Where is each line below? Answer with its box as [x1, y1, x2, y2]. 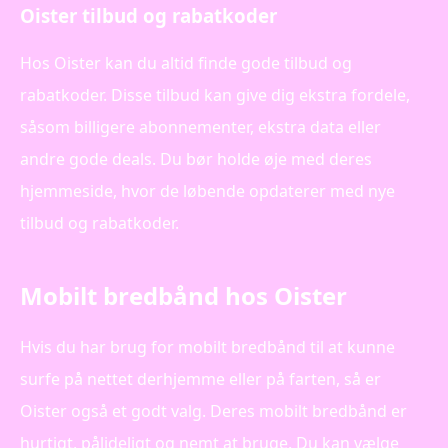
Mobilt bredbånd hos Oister [20, 278, 347, 312]
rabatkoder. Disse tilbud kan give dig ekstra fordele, [20, 83, 410, 106]
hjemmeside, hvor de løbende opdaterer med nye [20, 179, 395, 202]
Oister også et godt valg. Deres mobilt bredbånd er [20, 400, 407, 423]
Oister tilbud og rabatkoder [20, 2, 277, 28]
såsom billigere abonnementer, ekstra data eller [20, 115, 381, 138]
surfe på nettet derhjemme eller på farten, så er [20, 368, 381, 391]
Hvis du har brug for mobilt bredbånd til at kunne [20, 336, 395, 359]
